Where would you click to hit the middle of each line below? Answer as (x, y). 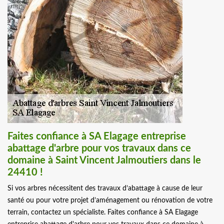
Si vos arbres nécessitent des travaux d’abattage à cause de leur (105, 189)
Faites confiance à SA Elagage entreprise (97, 137)
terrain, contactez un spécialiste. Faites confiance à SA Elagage (103, 213)
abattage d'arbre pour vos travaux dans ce (99, 149)
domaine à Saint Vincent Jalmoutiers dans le (104, 161)
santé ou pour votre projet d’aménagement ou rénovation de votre (110, 201)
